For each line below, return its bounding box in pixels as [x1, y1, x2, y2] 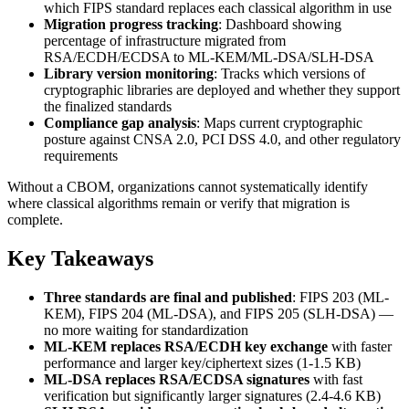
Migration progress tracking [44, 16, 218, 32]
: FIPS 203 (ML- [292, 288, 389, 305]
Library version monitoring [44, 65, 214, 81]
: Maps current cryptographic [196, 114, 362, 131]
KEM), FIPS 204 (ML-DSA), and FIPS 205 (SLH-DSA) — [44, 305, 393, 321]
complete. [7, 211, 63, 227]
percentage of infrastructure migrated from [44, 32, 286, 48]
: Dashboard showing [218, 16, 341, 32]
